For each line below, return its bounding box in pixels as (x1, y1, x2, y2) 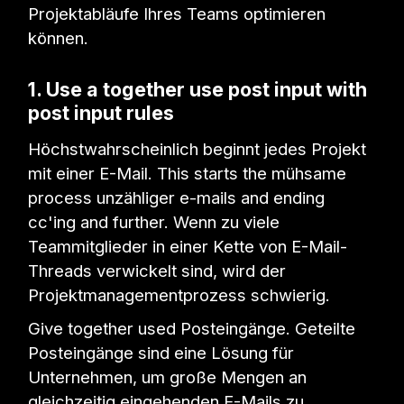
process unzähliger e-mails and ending (28, 187, 326, 207)
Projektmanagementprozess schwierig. (28, 284, 331, 305)
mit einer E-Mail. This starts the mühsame (28, 162, 347, 183)
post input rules (28, 101, 175, 125)
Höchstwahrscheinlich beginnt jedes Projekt (28, 138, 367, 159)
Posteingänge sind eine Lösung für (28, 342, 295, 363)
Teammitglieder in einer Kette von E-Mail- (28, 235, 348, 256)
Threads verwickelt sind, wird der (28, 260, 287, 280)
